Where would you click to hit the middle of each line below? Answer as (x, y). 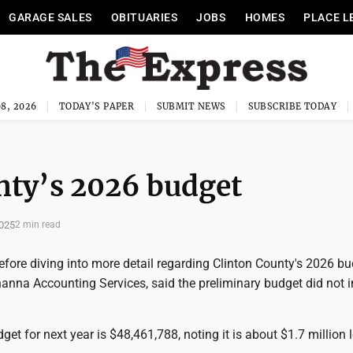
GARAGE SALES (50, 17)
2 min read (38, 225)
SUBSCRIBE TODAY (292, 106)
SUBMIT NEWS (191, 106)
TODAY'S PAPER (97, 106)
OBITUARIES (144, 17)
